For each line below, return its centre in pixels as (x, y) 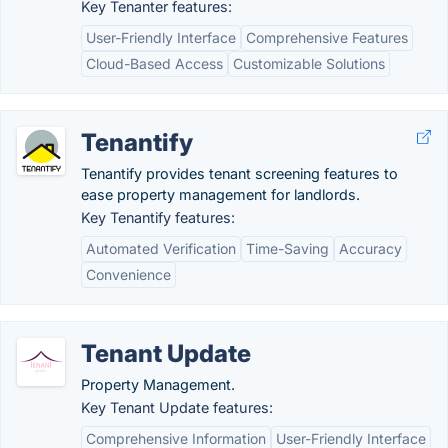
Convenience (128, 274)
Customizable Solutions (309, 63)
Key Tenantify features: (158, 217)
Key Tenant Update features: (177, 407)
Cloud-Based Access (154, 63)
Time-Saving (287, 248)
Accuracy (370, 248)
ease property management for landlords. (220, 194)
